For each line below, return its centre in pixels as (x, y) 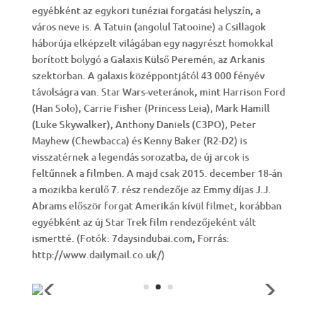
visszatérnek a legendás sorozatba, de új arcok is (140, 157)
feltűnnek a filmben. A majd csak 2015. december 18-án (157, 173)
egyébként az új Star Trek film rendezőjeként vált (144, 222)
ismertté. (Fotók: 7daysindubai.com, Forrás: (130, 238)
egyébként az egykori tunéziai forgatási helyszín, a (146, 10)
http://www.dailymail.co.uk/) (98, 254)
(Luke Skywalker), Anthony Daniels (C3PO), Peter (144, 124)
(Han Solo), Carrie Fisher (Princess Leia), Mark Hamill (150, 108)
